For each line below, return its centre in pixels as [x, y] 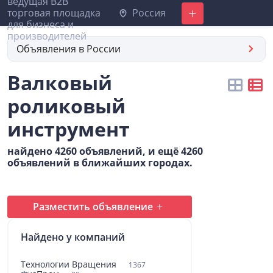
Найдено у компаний [73, 237]
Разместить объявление [93, 207]
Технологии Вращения [70, 264]
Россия [147, 13]
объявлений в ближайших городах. [100, 163]
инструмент [69, 129]
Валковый [60, 83]
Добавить [200, 13]
